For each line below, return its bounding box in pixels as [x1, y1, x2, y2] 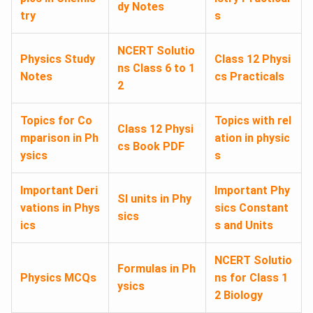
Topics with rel [214, 113, 291, 127]
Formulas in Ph [117, 261, 196, 275]
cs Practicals [214, 69, 284, 83]
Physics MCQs [20, 270, 96, 284]
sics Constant [214, 201, 289, 214]
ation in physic [214, 131, 290, 145]
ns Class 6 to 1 [117, 61, 195, 75]
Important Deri [20, 183, 98, 197]
